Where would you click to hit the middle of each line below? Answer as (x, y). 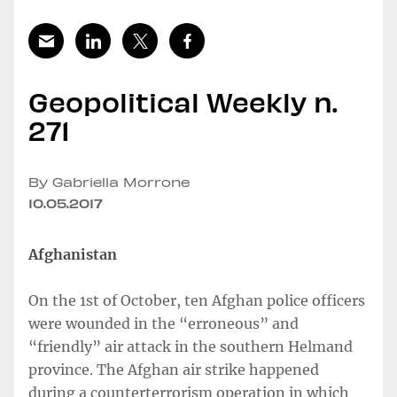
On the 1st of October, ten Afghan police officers (197, 300)
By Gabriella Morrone (109, 182)
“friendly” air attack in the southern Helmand (191, 346)
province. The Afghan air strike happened (174, 370)
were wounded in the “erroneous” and (163, 323)
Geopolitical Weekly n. (183, 101)
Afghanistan (73, 254)
